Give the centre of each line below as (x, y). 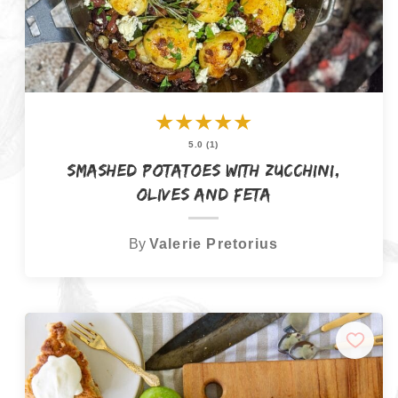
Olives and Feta (204, 194)
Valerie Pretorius (214, 243)
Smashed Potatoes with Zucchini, (204, 170)
